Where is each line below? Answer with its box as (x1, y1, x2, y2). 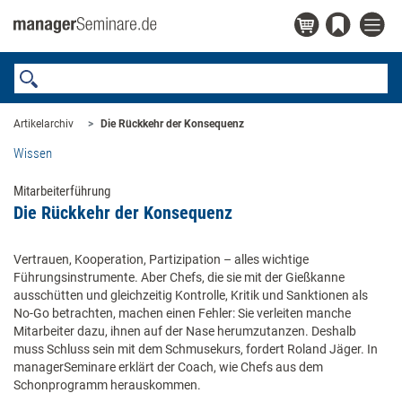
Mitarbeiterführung (13, 183, 110, 199)
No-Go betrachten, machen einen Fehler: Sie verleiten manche (13, 306, 351, 320)
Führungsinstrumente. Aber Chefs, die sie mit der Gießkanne (13, 270, 345, 284)
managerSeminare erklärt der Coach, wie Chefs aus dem (13, 360, 323, 374)
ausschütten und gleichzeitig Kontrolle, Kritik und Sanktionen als (13, 288, 368, 302)
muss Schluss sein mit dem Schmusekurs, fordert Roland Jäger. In (13, 342, 378, 356)
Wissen (13, 145, 52, 162)
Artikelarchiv (13, 118, 74, 130)
